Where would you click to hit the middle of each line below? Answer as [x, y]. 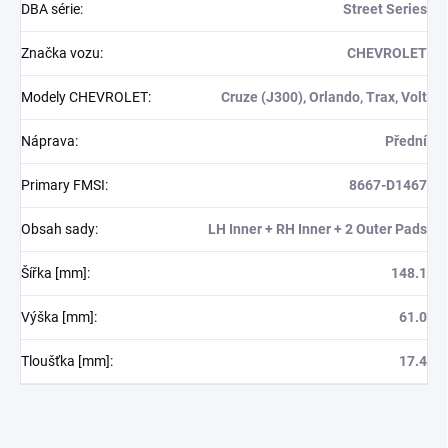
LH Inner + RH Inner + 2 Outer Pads [317, 228]
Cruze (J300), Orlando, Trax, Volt [324, 96]
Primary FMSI [63, 184]
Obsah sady [58, 228]
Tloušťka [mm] [65, 360]
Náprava [48, 140]
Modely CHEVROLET [84, 96]
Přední [406, 140]
